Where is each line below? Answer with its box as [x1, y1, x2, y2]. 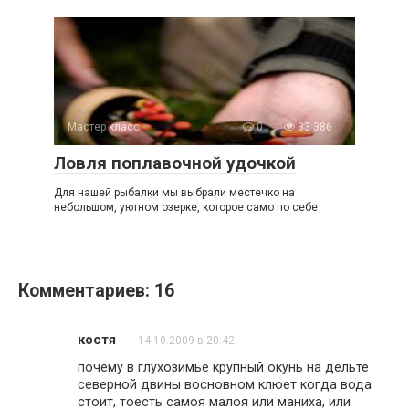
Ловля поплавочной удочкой [54, 152, 296, 173]
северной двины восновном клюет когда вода [78, 377, 372, 392]
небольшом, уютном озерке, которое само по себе [54, 201, 318, 214]
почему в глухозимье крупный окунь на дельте [78, 360, 369, 374]
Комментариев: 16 [18, 280, 174, 301]
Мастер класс [68, 121, 140, 133]
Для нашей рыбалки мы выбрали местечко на [54, 186, 295, 199]
